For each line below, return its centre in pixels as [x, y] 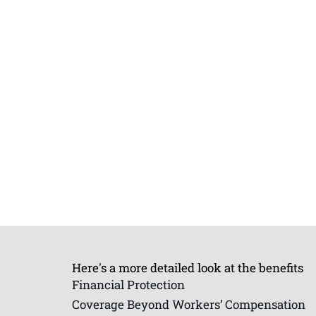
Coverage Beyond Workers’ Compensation [189, 304]
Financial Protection [128, 284]
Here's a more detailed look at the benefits [188, 267]
